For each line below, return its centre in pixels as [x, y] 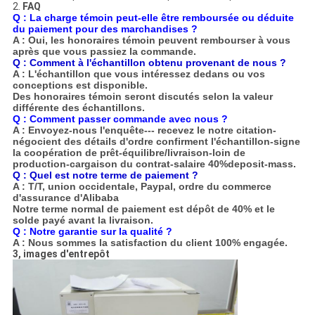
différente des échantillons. [78, 108]
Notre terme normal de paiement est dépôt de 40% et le [143, 209]
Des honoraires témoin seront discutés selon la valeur [142, 97]
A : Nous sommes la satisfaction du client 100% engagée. [150, 243]
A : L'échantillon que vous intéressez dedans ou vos [139, 74]
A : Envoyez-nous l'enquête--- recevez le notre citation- [144, 130]
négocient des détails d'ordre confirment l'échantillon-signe [156, 142]
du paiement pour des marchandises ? [105, 29]
